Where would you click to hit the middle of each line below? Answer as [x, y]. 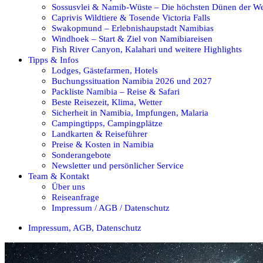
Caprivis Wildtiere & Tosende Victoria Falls [131, 17]
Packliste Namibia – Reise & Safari [116, 91]
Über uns [68, 186]
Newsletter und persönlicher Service [118, 165]
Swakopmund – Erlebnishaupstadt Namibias [133, 28]
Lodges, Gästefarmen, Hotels [105, 70]
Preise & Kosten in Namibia [103, 144]
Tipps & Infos [53, 59]
